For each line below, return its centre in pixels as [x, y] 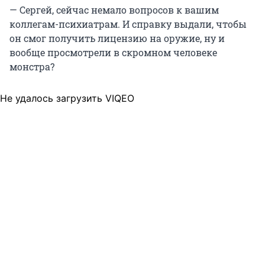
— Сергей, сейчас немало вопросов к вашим [114, 10]
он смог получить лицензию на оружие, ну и [117, 38]
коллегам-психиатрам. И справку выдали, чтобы [128, 24]
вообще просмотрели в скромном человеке [113, 53]
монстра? [32, 67]
